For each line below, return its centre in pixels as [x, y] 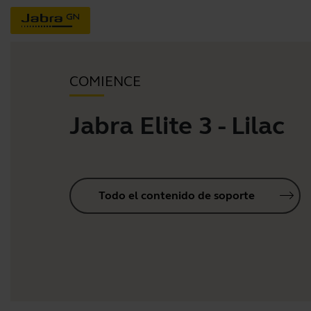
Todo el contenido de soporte [177, 195]
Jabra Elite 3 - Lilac [177, 126]
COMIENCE [105, 82]
